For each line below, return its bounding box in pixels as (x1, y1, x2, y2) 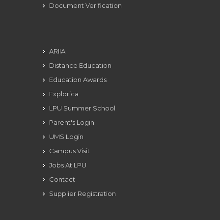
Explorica (49, 90, 79, 98)
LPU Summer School (49, 104, 115, 112)
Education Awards (49, 76, 107, 83)
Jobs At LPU (49, 161, 86, 169)
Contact (49, 175, 75, 183)
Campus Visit (49, 147, 90, 155)
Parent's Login (49, 118, 94, 126)
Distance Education (49, 61, 111, 69)
